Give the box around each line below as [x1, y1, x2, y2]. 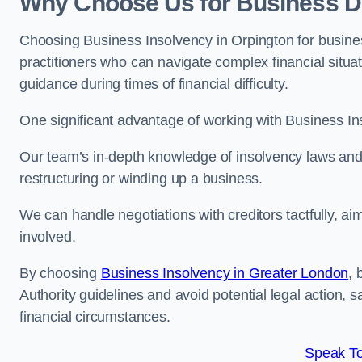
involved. [19, 229, 76, 245]
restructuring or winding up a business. [19, 170, 263, 187]
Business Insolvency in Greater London [100, 265, 349, 281]
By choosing [19, 265, 101, 281]
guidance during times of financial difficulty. [19, 76, 288, 92]
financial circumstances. [19, 309, 170, 325]
